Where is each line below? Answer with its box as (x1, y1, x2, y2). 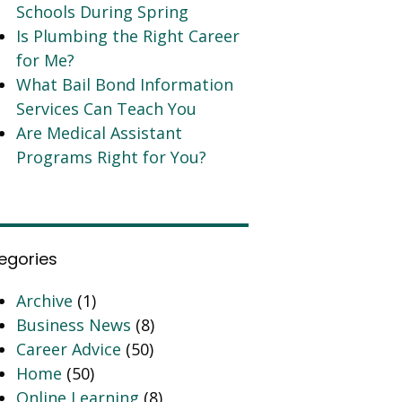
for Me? (16, 49, 75, 72)
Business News (16, 314, 132, 336)
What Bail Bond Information (16, 74, 234, 96)
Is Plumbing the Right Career (16, 25, 240, 48)
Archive (16, 290, 74, 312)
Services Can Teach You (16, 98, 197, 120)
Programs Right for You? (16, 146, 207, 169)
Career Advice (16, 338, 122, 361)
